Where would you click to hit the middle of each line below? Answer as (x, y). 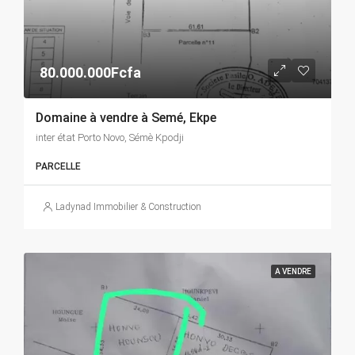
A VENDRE (293, 271)
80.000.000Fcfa (90, 72)
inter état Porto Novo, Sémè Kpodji (110, 137)
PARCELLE (58, 166)
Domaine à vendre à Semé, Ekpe (126, 117)
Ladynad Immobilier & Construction (128, 206)
